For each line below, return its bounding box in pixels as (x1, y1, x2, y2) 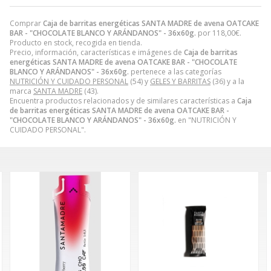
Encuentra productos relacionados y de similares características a (10, 95, 237, 106)
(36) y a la (211, 76, 244, 87)
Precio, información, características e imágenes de (10, 47, 184, 57)
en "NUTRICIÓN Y (176, 114, 237, 125)
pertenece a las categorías (129, 66, 221, 77)
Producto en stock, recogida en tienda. (10, 37, 142, 48)
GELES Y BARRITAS (150, 76, 211, 87)
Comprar (10, 18, 43, 28)
